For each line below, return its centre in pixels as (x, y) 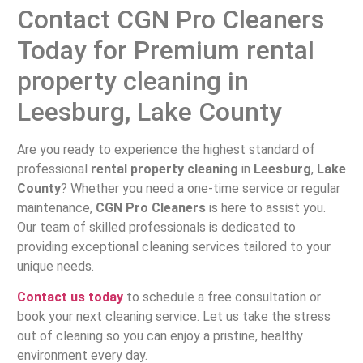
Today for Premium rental (165, 50)
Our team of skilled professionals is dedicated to (156, 227)
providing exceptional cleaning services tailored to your (173, 246)
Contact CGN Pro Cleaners (170, 19)
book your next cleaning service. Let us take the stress (173, 316)
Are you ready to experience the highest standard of (166, 149)
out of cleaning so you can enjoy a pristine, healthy (160, 335)
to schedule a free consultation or (222, 297)
